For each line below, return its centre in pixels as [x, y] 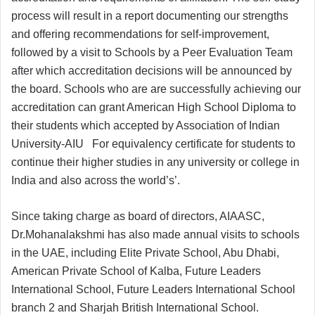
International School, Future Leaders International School [153, 290]
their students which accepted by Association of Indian [146, 126]
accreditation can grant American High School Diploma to [154, 108]
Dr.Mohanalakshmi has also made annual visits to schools [155, 235]
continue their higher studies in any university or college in [155, 162]
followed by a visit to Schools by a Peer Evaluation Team [152, 53]
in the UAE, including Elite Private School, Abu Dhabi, [145, 253]
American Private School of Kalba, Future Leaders [136, 271]
